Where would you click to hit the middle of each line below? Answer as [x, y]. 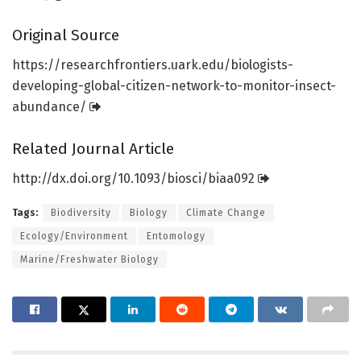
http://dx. [41, 178]
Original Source [66, 35]
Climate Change [226, 212]
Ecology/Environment [74, 236]
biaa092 [233, 178]
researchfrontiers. [116, 64]
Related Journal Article [93, 149]
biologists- [262, 64]
